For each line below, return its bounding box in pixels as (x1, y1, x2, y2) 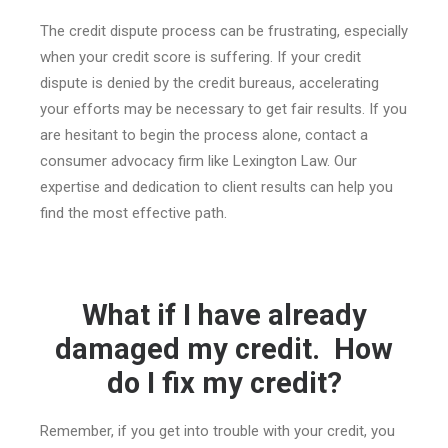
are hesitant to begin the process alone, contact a (40, 126, 368, 144)
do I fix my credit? (106, 366, 342, 400)
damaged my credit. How (55, 332, 393, 366)
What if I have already (81, 298, 367, 332)
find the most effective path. (40, 204, 227, 222)
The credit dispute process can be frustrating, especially (40, 22, 408, 40)
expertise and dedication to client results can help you (40, 178, 393, 196)
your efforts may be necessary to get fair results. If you (40, 100, 407, 118)
